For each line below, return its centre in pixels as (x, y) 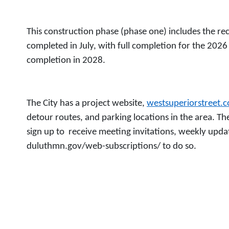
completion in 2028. (66, 61)
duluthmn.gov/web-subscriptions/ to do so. (111, 146)
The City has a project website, (87, 104)
